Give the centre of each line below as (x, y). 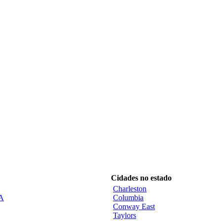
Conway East (134, 206)
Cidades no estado (141, 178)
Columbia (128, 197)
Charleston (130, 188)
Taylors (125, 215)
